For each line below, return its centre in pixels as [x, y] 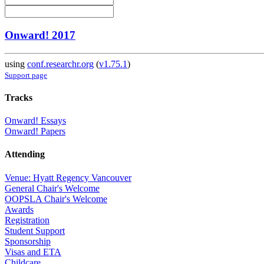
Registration [27, 220]
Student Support [35, 230]
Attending [25, 154]
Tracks [19, 97]
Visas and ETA [33, 252]
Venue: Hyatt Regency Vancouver [68, 177]
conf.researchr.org [60, 64]
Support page [26, 75]
